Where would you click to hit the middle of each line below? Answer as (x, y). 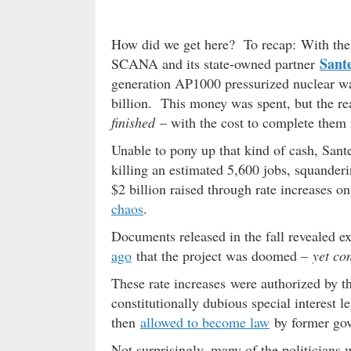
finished (133, 123)
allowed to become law (205, 322)
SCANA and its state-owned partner (215, 64)
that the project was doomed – (222, 256)
